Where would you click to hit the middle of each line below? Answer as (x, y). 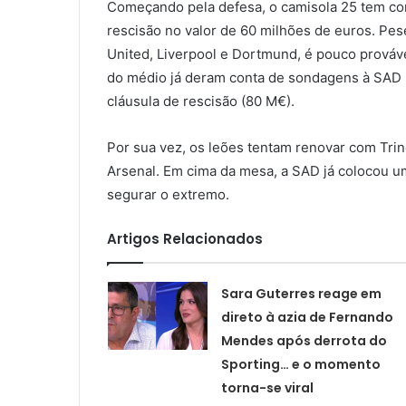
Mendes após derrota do (304, 340)
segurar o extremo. (168, 194)
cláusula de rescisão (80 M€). (201, 101)
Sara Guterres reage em (301, 293)
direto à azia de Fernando (307, 317)
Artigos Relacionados (185, 238)
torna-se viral (267, 387)
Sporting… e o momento (300, 364)
